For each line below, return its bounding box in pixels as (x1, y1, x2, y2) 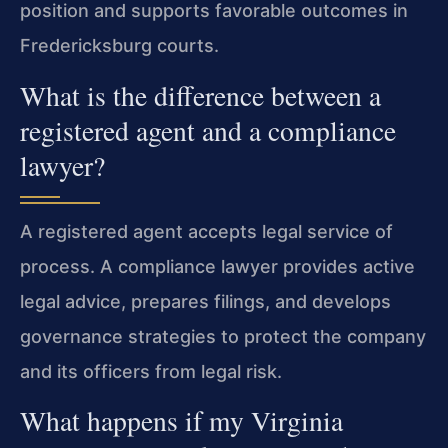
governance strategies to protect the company (20, 325, 426, 347)
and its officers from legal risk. (20, 360, 282, 382)
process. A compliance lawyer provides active (20, 255, 415, 277)
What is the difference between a (20, 76, 381, 114)
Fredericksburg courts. (20, 35, 219, 57)
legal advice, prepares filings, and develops (20, 290, 391, 312)
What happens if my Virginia (20, 402, 343, 440)
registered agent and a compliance (20, 111, 396, 149)
